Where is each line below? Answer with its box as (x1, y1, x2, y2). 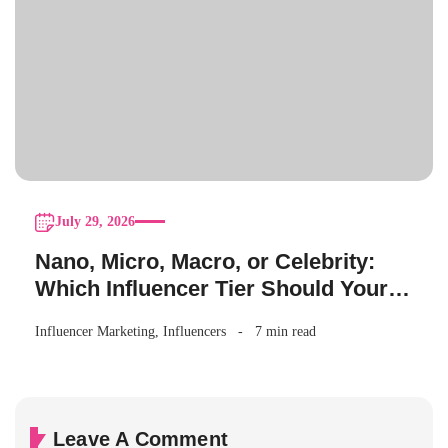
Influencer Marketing (35, 324, 155, 340)
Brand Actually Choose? (35, 303, 286, 329)
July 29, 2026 (55, 214, 135, 230)
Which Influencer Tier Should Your (35, 276, 388, 302)
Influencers (163, 324, 226, 340)
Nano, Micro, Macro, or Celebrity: (35, 249, 375, 275)
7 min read (255, 324, 316, 340)
